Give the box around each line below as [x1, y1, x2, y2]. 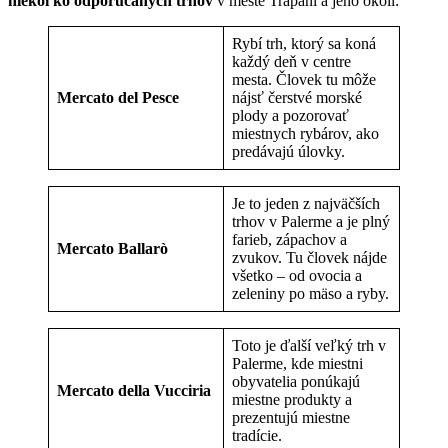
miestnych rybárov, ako [232, 125, 379, 143]
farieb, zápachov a [232, 231, 347, 249]
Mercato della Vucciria [57, 382, 211, 400]
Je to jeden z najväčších [232, 195, 380, 213]
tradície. [232, 427, 282, 445]
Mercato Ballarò [57, 240, 168, 258]
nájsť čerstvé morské [232, 89, 362, 107]
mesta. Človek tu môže [232, 71, 376, 89]
